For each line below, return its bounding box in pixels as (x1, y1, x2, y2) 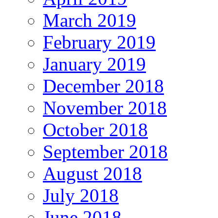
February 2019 (43, 32, 156, 53)
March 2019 (43, 10, 136, 31)
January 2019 (43, 54, 146, 75)
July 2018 (43, 185, 119, 206)
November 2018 (43, 97, 167, 119)
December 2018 (43, 75, 164, 97)
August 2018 (43, 163, 142, 184)
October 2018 (43, 119, 148, 141)
